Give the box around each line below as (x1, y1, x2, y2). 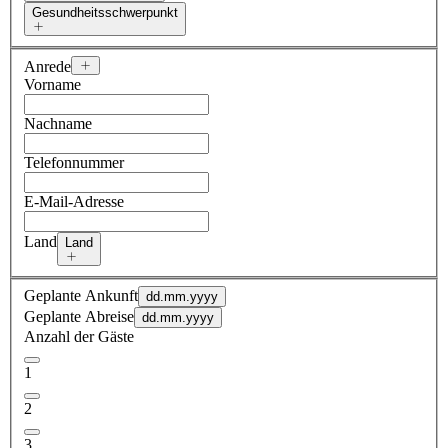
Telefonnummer (24, 153, 124, 171)
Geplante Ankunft (24, 286, 138, 304)
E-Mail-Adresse (24, 192, 124, 210)
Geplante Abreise (24, 307, 134, 325)
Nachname (24, 114, 92, 132)
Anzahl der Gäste (24, 327, 134, 345)
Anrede (24, 57, 71, 75)
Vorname (24, 75, 81, 93)
